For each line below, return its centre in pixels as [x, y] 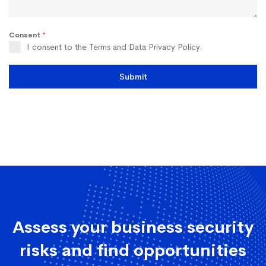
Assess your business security [133, 227]
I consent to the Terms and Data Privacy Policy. [114, 47]
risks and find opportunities [133, 251]
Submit [133, 77]
